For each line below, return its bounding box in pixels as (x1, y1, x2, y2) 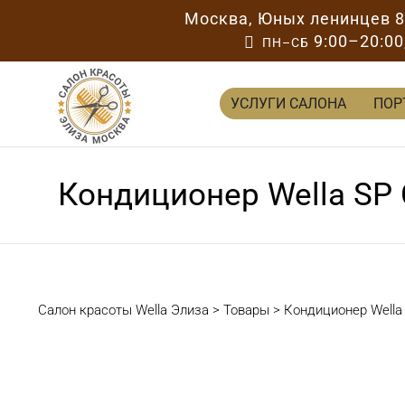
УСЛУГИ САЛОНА (230, 95, 346, 112)
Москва (184, 8, 249, 28)
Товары (223, 301, 269, 318)
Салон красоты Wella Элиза (38, 301, 209, 318)
